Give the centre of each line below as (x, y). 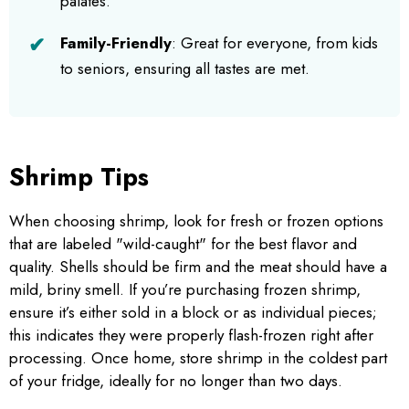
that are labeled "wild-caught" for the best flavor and (183, 243)
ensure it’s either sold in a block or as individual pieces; (193, 312)
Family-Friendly (116, 42)
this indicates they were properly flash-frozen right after (191, 335)
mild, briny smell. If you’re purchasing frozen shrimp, (185, 289)
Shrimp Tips (79, 176)
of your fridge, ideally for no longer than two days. (176, 380)
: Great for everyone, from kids (275, 42)
